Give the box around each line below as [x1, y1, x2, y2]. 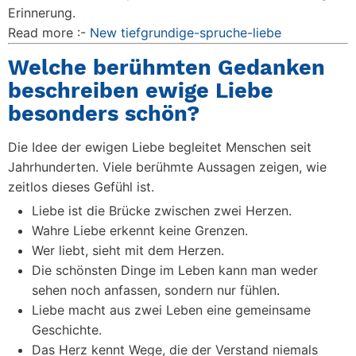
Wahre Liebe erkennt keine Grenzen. [32, 222, 248, 238]
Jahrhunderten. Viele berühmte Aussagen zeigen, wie [8, 159, 327, 175]
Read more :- [8, 25, 90, 41]
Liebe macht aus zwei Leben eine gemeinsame [32, 302, 311, 318]
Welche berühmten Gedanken [8, 55, 325, 80]
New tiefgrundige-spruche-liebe [90, 25, 281, 41]
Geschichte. [32, 322, 102, 338]
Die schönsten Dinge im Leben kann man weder [32, 262, 318, 278]
